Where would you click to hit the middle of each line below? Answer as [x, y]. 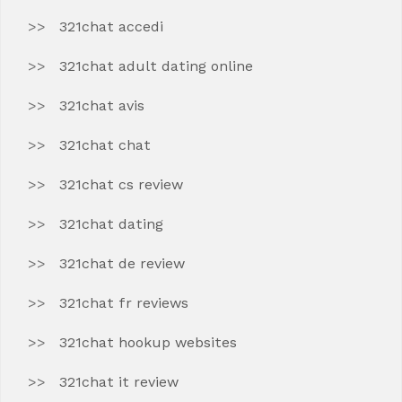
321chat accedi [111, 26]
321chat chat [105, 145]
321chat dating [111, 224]
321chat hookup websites [148, 342]
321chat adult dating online [156, 66]
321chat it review [119, 382]
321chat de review [122, 263]
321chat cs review [121, 184]
